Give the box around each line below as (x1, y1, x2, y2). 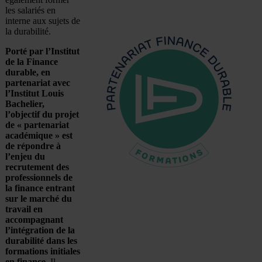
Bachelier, (5, 98, 44, 109)
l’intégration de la (5, 225, 75, 235)
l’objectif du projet (5, 109, 79, 119)
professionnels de (5, 172, 73, 182)
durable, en (5, 67, 50, 77)
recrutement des (5, 161, 69, 172)
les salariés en (5, 5, 56, 15)
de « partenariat (5, 119, 69, 130)
